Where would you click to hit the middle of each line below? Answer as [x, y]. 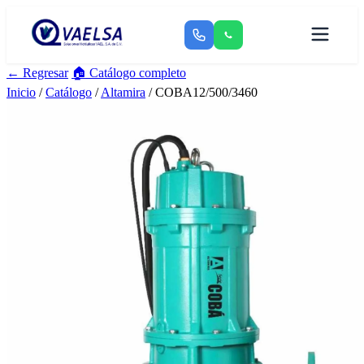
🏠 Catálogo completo [129, 73]
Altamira [123, 92]
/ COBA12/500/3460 [201, 92]
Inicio [21, 92]
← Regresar [37, 73]
